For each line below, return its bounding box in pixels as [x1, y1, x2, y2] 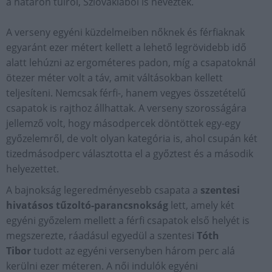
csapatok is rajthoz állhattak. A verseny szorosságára [6, 101, 246, 115]
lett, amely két [171, 199, 234, 212]
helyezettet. [6, 162, 59, 176]
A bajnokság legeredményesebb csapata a [6, 183, 200, 197]
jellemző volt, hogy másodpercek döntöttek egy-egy [6, 117, 240, 131]
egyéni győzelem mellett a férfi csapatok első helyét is [6, 214, 250, 228]
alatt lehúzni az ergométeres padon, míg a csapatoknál [6, 56, 256, 70]
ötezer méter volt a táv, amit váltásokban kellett [6, 71, 223, 85]
